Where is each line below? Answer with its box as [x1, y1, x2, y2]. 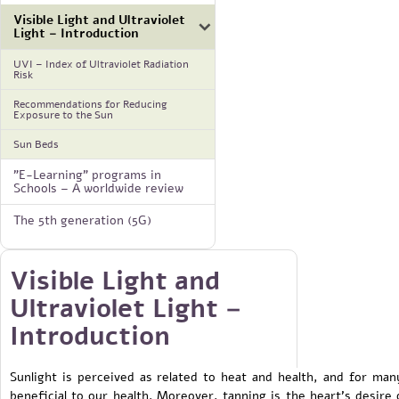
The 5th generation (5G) [13, 210, 151, 229]
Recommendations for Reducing [13, 96, 167, 111]
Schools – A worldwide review [13, 178, 183, 197]
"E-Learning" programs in [13, 165, 161, 183]
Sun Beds [13, 136, 59, 151]
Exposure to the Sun [13, 107, 113, 122]
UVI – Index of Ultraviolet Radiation [13, 56, 189, 71]
